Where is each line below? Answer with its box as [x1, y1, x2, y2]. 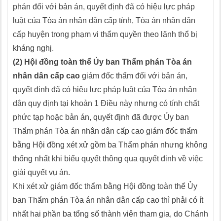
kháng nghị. [13, 44, 54, 52]
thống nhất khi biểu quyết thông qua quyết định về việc [13, 154, 203, 163]
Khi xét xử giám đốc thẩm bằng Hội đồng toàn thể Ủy [13, 182, 197, 190]
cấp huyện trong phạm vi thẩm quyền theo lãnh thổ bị [13, 30, 197, 38]
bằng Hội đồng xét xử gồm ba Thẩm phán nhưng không [13, 141, 207, 149]
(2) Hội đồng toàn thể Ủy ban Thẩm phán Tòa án [13, 58, 192, 66]
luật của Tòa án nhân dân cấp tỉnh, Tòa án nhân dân [13, 16, 195, 25]
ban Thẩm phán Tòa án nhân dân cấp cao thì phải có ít [13, 196, 203, 204]
